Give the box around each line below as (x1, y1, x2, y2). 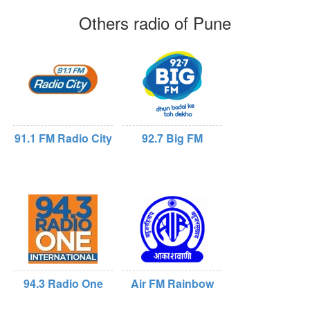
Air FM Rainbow (131, 275, 214, 291)
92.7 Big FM (142, 130, 203, 146)
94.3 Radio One (23, 275, 103, 291)
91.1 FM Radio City (14, 130, 112, 146)
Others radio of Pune (79, 10, 231, 35)
